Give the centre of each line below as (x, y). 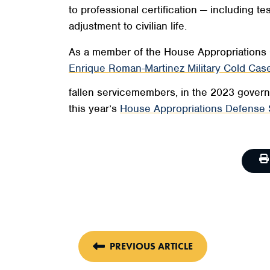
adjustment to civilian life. (128, 26)
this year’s (94, 108)
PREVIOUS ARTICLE (151, 246)
